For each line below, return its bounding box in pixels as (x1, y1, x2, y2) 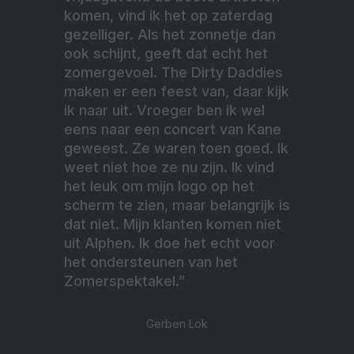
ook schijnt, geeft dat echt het (64, 44, 268, 62)
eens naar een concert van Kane (64, 120, 281, 137)
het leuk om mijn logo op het (64, 177, 254, 194)
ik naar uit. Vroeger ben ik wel (64, 101, 265, 119)
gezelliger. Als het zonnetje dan (64, 25, 276, 43)
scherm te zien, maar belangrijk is (64, 196, 290, 213)
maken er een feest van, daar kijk (64, 82, 289, 100)
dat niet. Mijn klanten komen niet (64, 215, 281, 232)
